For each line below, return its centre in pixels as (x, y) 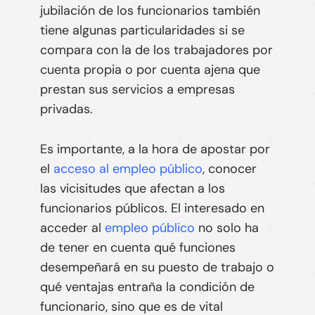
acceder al (72, 227)
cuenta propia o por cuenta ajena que (150, 69)
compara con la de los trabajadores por (156, 50)
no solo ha (226, 227)
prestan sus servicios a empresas (137, 89)
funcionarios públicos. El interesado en (152, 208)
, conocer (229, 168)
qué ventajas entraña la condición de (147, 287)
